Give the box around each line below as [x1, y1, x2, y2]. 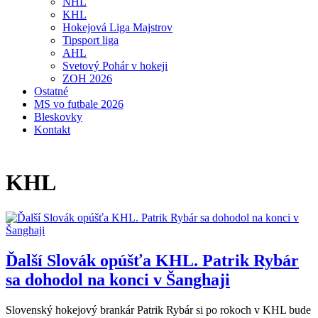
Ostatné [34, 85, 68, 97]
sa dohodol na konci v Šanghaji [6, 270, 230, 289]
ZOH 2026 [62, 72, 112, 84]
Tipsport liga [62, 34, 119, 46]
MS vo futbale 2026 [34, 98, 124, 110]
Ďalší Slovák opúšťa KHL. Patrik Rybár [6, 251, 299, 270]
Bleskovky [34, 111, 82, 123]
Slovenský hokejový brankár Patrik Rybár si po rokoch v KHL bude [6, 303, 311, 316]
